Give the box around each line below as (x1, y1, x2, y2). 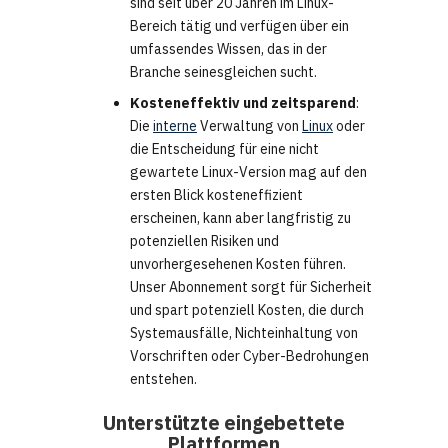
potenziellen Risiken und (130, 232, 279, 251)
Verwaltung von (197, 117, 302, 136)
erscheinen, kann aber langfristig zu (130, 209, 351, 228)
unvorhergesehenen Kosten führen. (130, 255, 346, 274)
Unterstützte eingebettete (102, 410, 345, 436)
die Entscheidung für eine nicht (130, 140, 319, 159)
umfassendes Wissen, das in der (130, 40, 327, 59)
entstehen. (130, 370, 197, 389)
